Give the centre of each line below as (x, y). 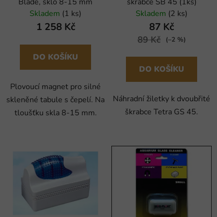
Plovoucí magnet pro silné (55, 86)
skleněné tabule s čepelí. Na (55, 100)
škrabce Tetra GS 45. (162, 112)
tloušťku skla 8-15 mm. (55, 113)
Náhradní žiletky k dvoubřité (162, 99)
